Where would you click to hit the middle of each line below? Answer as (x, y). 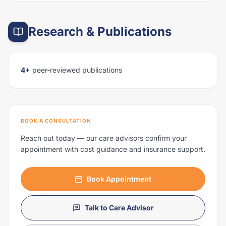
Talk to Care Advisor (119, 208)
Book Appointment (119, 179)
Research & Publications (100, 32)
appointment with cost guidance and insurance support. (113, 149)
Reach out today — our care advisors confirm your (104, 138)
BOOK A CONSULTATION (56, 121)
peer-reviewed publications (76, 70)
